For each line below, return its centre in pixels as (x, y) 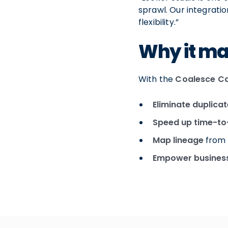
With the (157, 79)
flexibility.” (159, 22)
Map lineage (178, 140)
